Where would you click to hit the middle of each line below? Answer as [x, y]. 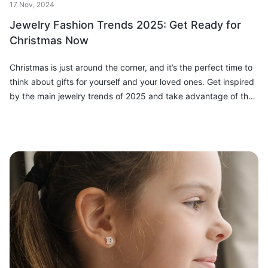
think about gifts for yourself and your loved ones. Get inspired [132, 82]
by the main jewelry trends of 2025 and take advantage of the [131, 96]
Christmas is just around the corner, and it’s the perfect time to [131, 68]
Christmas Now [49, 41]
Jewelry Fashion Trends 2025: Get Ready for [125, 25]
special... [27, 111]
